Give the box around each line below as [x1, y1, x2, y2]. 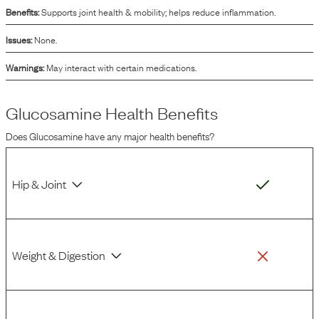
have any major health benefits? [85, 127, 214, 143]
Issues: [6, 32, 32, 46]
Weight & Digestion [12, 246, 105, 263]
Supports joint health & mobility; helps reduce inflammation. [41, 4, 276, 19]
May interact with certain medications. [46, 60, 197, 74]
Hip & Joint [12, 175, 66, 192]
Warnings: [6, 60, 44, 74]
